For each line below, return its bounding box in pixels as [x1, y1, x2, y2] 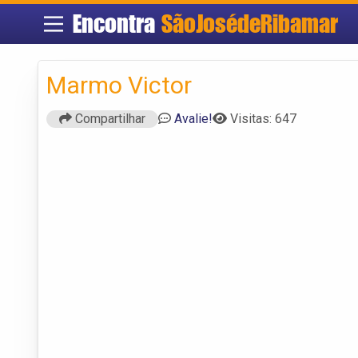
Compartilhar [72, 110, 145, 126]
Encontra [72, 9, 161, 38]
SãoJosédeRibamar [161, 9, 338, 38]
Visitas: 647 [230, 110, 296, 126]
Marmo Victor [46, 70, 192, 99]
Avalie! [174, 110, 213, 126]
